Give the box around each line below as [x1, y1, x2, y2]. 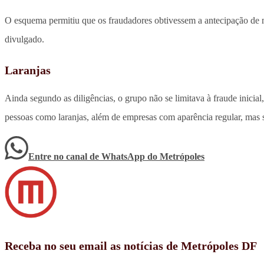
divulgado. [5, 34, 44, 45]
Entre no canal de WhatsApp [28, 151, 147, 162]
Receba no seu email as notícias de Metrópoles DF [5, 239, 257, 253]
